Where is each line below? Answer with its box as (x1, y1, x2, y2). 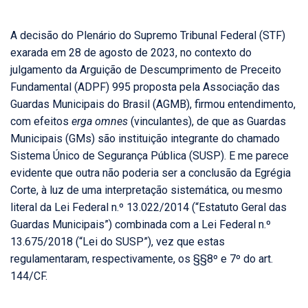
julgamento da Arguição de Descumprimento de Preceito (10, 63, 281, 77)
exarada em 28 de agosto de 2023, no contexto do (10, 46, 252, 60)
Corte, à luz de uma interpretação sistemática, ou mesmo (10, 184, 283, 197)
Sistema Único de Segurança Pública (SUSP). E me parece (10, 149, 289, 163)
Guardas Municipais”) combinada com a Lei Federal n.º (10, 218, 271, 232)
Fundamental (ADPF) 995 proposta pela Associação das (10, 80, 280, 94)
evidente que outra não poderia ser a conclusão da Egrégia (10, 166, 291, 180)
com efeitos (10, 115, 71, 129)
